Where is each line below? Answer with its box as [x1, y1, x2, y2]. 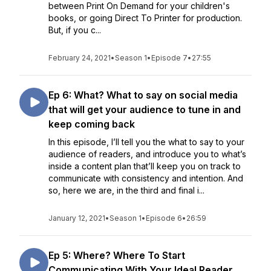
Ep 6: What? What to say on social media [48, 89, 238, 101]
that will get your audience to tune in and [48, 103, 241, 116]
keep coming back [48, 118, 135, 130]
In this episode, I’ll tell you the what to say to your [48, 137, 244, 147]
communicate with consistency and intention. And [48, 173, 243, 183]
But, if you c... [48, 25, 101, 35]
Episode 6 [146, 214, 182, 223]
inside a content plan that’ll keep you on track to [48, 161, 241, 171]
